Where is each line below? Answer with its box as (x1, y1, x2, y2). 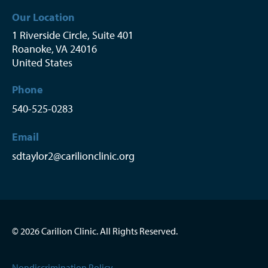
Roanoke (12, 41, 51, 56)
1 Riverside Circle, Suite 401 (12, 28, 133, 42)
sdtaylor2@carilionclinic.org (12, 148, 135, 163)
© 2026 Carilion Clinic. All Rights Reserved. (12, 224, 178, 237)
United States (12, 55, 72, 69)
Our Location (12, 10, 75, 24)
